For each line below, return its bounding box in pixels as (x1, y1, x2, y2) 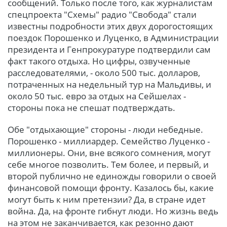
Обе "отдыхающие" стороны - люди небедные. (8, 123, 203, 135)
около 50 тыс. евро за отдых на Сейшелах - (8, 90, 186, 102)
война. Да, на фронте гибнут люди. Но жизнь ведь (8, 205, 218, 217)
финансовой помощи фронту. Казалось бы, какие (8, 181, 214, 194)
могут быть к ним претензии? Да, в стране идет (8, 193, 206, 205)
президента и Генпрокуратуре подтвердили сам (8, 43, 211, 55)
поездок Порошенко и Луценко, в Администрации (8, 31, 219, 44)
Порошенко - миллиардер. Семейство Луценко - (8, 135, 210, 147)
